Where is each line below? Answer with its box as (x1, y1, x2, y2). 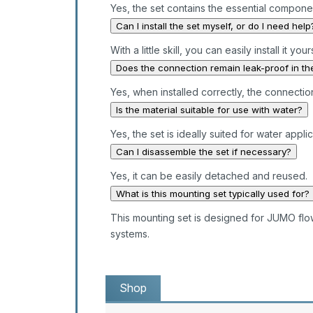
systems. (110, 228, 150, 240)
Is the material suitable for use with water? (115, 104, 303, 116)
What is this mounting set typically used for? (115, 188, 310, 200)
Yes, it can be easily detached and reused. (110, 170, 307, 182)
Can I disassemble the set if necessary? (115, 146, 291, 158)
